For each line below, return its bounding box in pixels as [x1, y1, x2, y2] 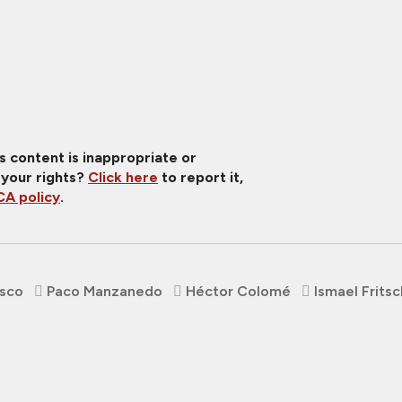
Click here [88, 168, 158, 186]
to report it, [158, 168, 243, 186]
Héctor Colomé [186, 282, 291, 300]
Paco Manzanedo [47, 282, 162, 300]
